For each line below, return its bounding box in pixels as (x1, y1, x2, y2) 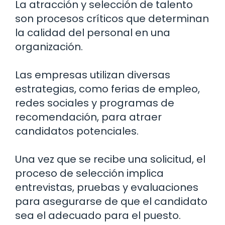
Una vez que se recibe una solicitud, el (15, 152, 205, 166)
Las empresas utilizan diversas (15, 67, 170, 82)
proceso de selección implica (15, 166, 164, 180)
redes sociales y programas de (15, 95, 174, 110)
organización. (15, 39, 83, 54)
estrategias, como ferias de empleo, (15, 81, 200, 96)
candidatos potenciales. (15, 124, 139, 138)
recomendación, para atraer (15, 109, 162, 124)
